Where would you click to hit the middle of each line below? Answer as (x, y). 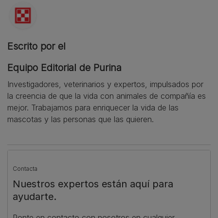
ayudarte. (35, 196)
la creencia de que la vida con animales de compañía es (107, 96)
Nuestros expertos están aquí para (93, 184)
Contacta (25, 168)
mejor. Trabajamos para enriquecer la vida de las (93, 107)
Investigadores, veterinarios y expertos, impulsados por (105, 84)
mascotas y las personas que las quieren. (81, 119)
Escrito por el (36, 46)
